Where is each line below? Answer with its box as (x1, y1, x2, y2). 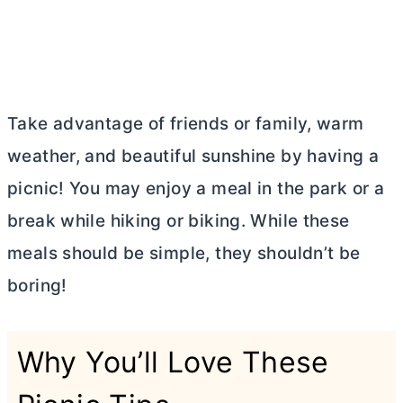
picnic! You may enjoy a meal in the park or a (7, 178, 385, 200)
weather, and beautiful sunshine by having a (7, 146, 380, 167)
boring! (7, 275, 67, 297)
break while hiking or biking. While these (7, 210, 350, 232)
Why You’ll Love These (16, 344, 329, 380)
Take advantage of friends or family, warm (7, 113, 364, 135)
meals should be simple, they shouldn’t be (7, 243, 361, 264)
